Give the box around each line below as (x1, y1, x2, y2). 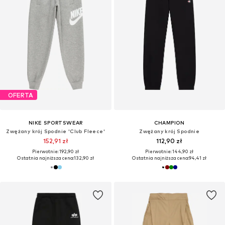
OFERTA (8, 91, 33, 99)
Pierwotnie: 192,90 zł (32, 149, 79, 155)
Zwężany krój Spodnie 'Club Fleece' (6, 128, 105, 135)
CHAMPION (154, 120, 185, 126)
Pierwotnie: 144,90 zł (145, 149, 194, 155)
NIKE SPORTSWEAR (28, 120, 83, 126)
